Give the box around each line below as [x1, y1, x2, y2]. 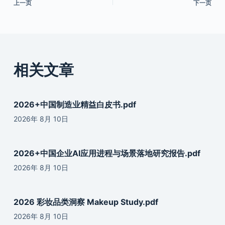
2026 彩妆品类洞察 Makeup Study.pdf [13, 196, 158, 207]
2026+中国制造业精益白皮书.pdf [13, 99, 136, 109]
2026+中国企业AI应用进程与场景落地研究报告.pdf [13, 148, 200, 158]
